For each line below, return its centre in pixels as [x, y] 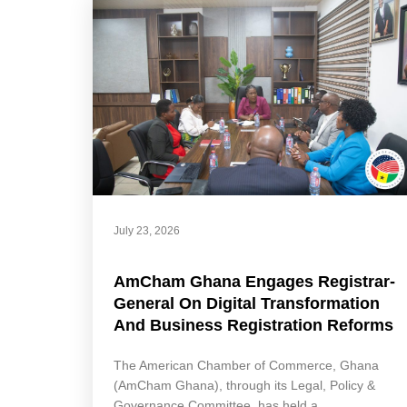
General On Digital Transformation [247, 304]
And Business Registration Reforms [253, 326]
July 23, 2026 [147, 231]
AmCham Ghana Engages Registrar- [254, 282]
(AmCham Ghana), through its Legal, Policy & [244, 386]
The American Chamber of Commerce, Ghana [246, 366]
